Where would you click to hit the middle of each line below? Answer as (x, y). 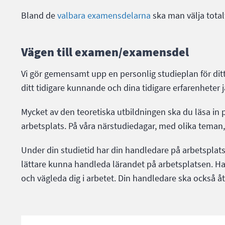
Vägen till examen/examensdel (105, 52)
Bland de (39, 15)
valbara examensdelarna (104, 15)
